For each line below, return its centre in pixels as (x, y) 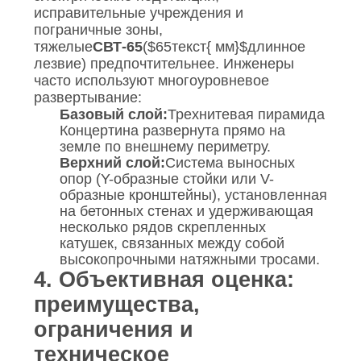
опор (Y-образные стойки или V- (166, 179)
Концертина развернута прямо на (172, 131)
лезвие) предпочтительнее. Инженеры (164, 64)
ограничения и (113, 330)
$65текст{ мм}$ (197, 47)
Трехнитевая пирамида (246, 115)
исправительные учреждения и (138, 13)
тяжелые (63, 47)
